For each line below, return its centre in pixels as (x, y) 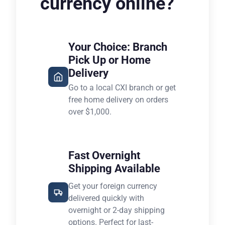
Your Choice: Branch (118, 47)
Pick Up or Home (109, 60)
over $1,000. (90, 112)
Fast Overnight (104, 155)
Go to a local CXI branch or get (122, 88)
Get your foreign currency (113, 186)
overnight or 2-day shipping (117, 210)
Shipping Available (114, 168)
